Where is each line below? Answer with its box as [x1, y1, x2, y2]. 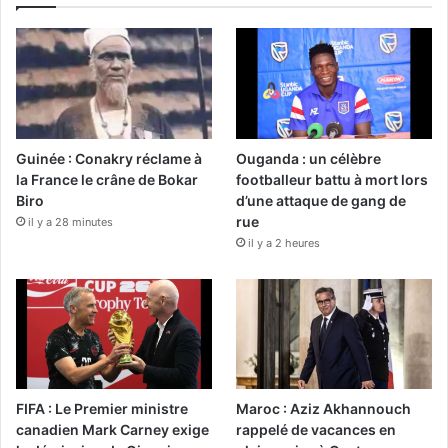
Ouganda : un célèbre [236, 149, 382, 167]
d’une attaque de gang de [236, 191, 407, 209]
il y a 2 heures [248, 235, 321, 250]
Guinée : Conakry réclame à [16, 149, 202, 167]
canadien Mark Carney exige [16, 420, 209, 438]
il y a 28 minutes [28, 214, 113, 229]
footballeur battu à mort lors [236, 170, 429, 188]
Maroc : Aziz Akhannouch [236, 399, 412, 417]
